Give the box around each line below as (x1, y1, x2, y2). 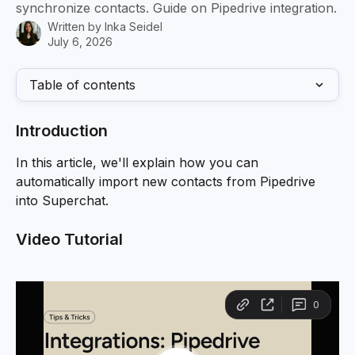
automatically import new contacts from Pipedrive (16, 174, 319, 189)
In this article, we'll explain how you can (16, 155, 262, 170)
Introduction (16, 121, 108, 140)
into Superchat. (16, 193, 109, 208)
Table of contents (29, 77, 136, 93)
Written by (48, 20, 105, 33)
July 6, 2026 (48, 35, 113, 48)
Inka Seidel (105, 20, 162, 33)
